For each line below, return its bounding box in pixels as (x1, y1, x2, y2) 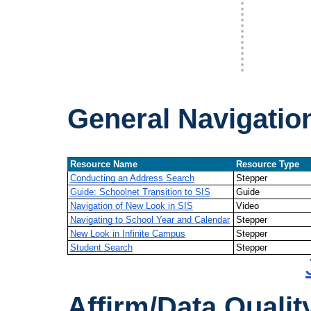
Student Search (69, 242, 133, 253)
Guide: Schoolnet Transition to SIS (69, 186, 210, 197)
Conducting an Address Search (69, 172, 194, 183)
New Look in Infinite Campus (69, 228, 185, 239)
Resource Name (69, 158, 137, 169)
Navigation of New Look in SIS (69, 200, 193, 211)
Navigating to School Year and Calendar (69, 214, 230, 225)
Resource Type (235, 158, 299, 169)
